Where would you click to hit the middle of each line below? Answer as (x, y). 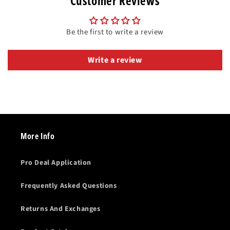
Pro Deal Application (56, 162)
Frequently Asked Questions (69, 186)
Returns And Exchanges (61, 209)
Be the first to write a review (115, 32)
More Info (38, 136)
